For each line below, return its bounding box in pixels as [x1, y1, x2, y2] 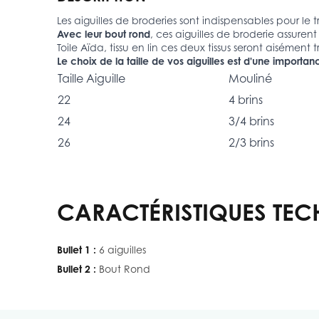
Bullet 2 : [57, 262, 96, 275]
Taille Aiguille [58, 70, 125, 85]
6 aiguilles [99, 243, 146, 256]
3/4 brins [229, 113, 274, 128]
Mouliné [229, 70, 272, 85]
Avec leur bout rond [57, 27, 150, 40]
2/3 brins [229, 135, 274, 150]
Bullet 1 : [57, 243, 96, 256]
